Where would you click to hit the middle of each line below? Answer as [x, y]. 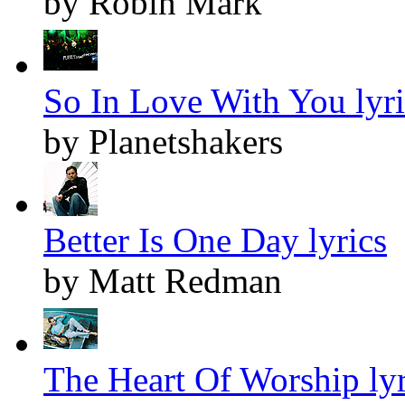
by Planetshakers [163, 142]
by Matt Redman [163, 281]
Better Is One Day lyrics [215, 240]
